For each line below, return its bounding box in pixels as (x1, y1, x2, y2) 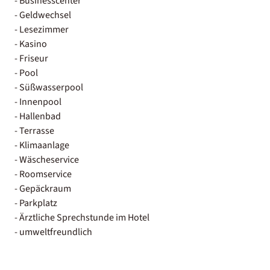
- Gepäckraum (14, 181, 71, 195)
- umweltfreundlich (14, 225, 92, 239)
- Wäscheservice (14, 152, 79, 166)
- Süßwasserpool (14, 80, 83, 94)
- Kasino (14, 37, 47, 51)
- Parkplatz (14, 196, 57, 210)
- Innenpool (14, 95, 61, 108)
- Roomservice (14, 167, 72, 181)
